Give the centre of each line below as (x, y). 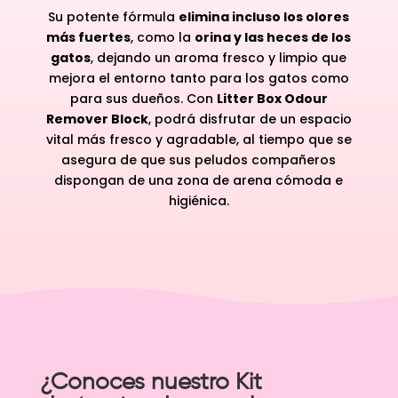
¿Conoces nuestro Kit (151, 382)
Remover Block (97, 119)
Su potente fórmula (114, 16)
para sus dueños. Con (143, 98)
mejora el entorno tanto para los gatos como (199, 78)
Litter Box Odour (272, 98)
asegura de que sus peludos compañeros (199, 159)
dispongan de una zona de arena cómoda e (199, 180)
